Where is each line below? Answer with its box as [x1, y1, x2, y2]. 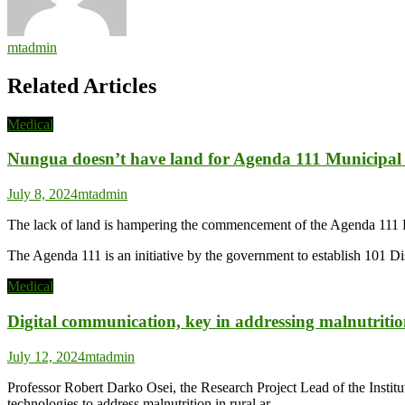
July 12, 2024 [7, 348, 85, 364]
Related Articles [7, 73, 156, 98]
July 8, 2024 [7, 186, 78, 202]
